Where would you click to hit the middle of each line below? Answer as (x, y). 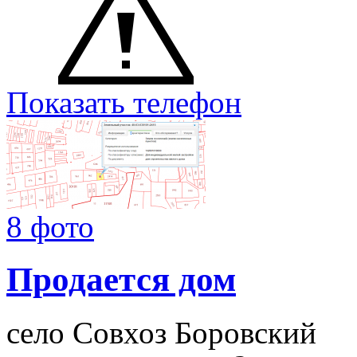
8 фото (50, 226)
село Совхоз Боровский (161, 333)
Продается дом (121, 280)
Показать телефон (124, 102)
